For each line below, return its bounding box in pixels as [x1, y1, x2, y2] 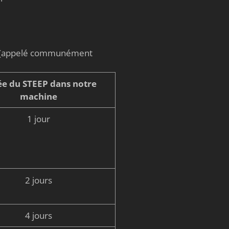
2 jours [25, 174, 53, 186]
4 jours [25, 209, 53, 221]
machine [20, 90, 58, 103]
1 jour [27, 113, 51, 125]
